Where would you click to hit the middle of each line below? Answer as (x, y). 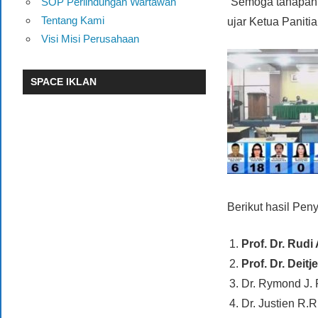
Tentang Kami (72, 20)
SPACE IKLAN (64, 82)
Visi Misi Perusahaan (90, 38)
